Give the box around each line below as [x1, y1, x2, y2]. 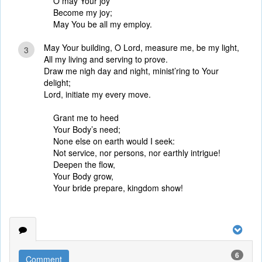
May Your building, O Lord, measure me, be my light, [44, 42, 239, 53]
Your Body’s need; [53, 123, 120, 135]
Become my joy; [53, 6, 112, 18]
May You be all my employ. [53, 18, 152, 30]
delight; [44, 77, 71, 88]
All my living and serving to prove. [44, 53, 168, 65]
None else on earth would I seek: [53, 135, 175, 147]
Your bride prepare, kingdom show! [53, 182, 183, 194]
